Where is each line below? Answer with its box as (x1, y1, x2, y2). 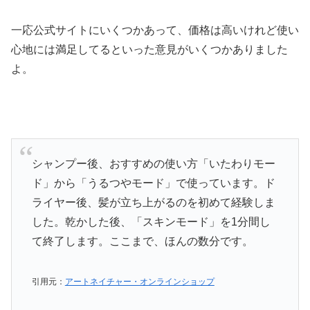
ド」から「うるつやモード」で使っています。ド (31, 176, 275, 189)
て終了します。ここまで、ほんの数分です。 (31, 235, 253, 247)
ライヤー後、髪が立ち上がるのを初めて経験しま (31, 196, 275, 208)
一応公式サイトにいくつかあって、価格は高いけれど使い (11, 24, 299, 36)
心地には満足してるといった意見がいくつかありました (11, 43, 288, 55)
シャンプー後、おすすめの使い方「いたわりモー (31, 157, 275, 170)
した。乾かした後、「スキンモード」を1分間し (31, 215, 271, 228)
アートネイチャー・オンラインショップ (64, 276, 215, 286)
